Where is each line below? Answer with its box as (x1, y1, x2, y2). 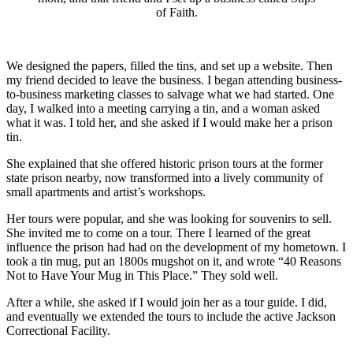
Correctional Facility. (6, 323, 110, 337)
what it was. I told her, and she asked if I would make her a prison (6, 115, 333, 129)
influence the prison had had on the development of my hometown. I (6, 240, 346, 254)
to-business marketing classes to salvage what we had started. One (6, 87, 334, 101)
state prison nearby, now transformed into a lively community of (6, 170, 323, 184)
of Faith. (155, 5, 198, 19)
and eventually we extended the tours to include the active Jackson (6, 309, 336, 323)
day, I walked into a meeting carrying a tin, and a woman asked (6, 101, 320, 115)
